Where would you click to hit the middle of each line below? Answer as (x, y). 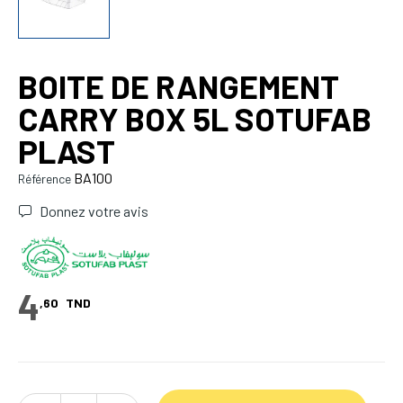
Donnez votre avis (93, 211)
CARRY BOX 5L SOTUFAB (195, 119)
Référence (45, 179)
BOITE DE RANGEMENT (179, 86)
